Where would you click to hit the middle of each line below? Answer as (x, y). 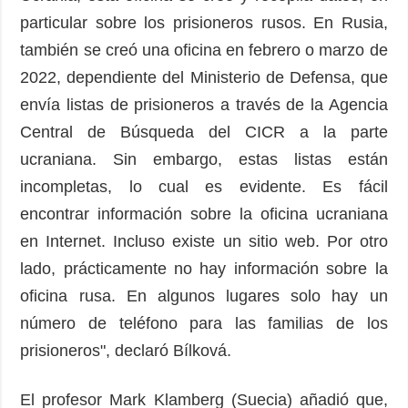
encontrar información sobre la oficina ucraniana (204, 214)
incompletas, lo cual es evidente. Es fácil (204, 186)
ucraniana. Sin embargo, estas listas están (204, 159)
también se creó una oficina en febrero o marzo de (204, 50)
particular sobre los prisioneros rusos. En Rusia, (204, 22)
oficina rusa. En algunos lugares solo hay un (204, 296)
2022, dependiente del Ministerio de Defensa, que (204, 77)
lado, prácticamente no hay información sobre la (204, 268)
